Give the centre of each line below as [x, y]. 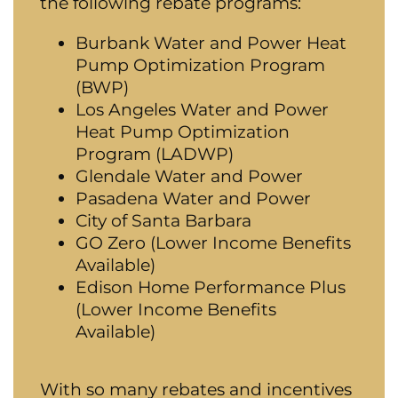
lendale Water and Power [196, 176]
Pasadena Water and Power [193, 199]
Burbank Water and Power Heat [211, 43]
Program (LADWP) [155, 154]
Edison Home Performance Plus [211, 287]
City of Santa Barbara [163, 221]
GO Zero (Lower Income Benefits [213, 243]
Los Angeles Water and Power [202, 110]
